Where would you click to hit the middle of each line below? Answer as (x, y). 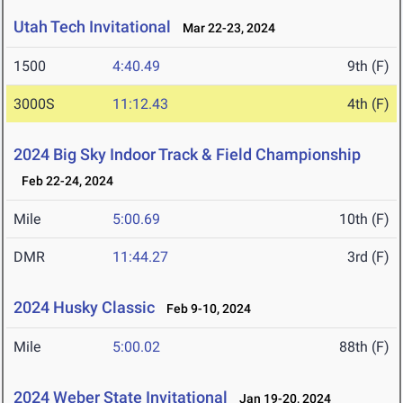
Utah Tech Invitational (92, 27)
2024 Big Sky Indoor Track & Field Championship (187, 155)
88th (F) (364, 347)
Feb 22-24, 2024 (63, 181)
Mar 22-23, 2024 (225, 28)
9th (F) (368, 67)
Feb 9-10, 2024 (205, 309)
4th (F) (368, 104)
